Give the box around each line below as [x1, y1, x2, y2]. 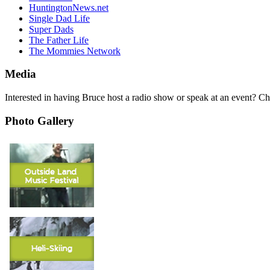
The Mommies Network [29, 45, 121, 56]
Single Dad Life [29, 13, 90, 24]
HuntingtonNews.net [29, 2, 108, 13]
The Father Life [29, 34, 89, 45]
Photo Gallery [5, 114, 74, 127]
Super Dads [29, 24, 74, 34]
